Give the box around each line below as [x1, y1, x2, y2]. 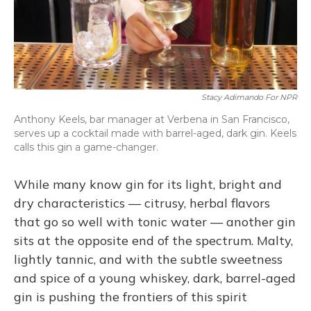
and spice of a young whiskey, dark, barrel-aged [14, 270, 296, 286]
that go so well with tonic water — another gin [14, 214, 296, 230]
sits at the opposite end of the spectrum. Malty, [14, 233, 293, 249]
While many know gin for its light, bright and [14, 176, 282, 192]
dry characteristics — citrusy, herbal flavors [14, 195, 270, 211]
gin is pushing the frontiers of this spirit [14, 289, 247, 305]
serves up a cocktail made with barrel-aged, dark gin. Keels [14, 127, 296, 140]
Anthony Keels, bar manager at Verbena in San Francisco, [14, 113, 289, 126]
